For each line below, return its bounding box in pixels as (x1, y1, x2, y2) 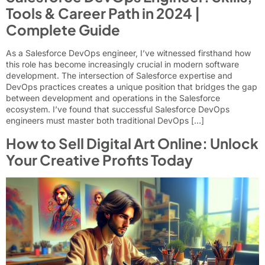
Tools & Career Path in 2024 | (6, 4, 200, 22)
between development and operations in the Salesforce (6, 93, 220, 104)
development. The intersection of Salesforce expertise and (6, 70, 232, 81)
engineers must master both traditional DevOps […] (6, 115, 204, 126)
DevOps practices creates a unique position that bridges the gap (6, 82, 257, 92)
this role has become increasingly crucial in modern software (6, 59, 239, 70)
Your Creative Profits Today (6, 150, 193, 169)
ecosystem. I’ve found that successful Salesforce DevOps (6, 104, 230, 115)
